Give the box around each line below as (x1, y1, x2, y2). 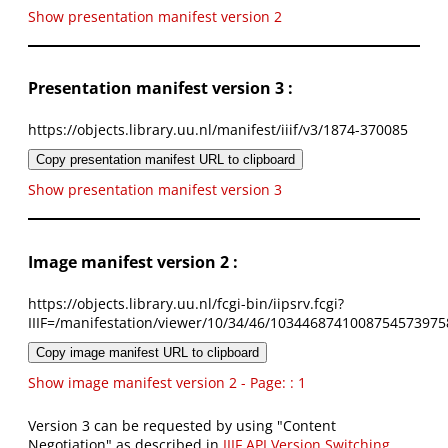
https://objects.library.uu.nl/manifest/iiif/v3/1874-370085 (28, 120, 408, 140)
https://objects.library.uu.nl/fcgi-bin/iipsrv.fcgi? (28, 294, 344, 314)
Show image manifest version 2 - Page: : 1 (28, 373, 306, 393)
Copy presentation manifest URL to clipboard (36, 152, 295, 168)
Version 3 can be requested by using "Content (28, 416, 336, 436)
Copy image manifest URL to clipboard (36, 345, 259, 361)
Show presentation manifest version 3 (28, 180, 282, 200)
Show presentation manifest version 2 (28, 6, 282, 26)
